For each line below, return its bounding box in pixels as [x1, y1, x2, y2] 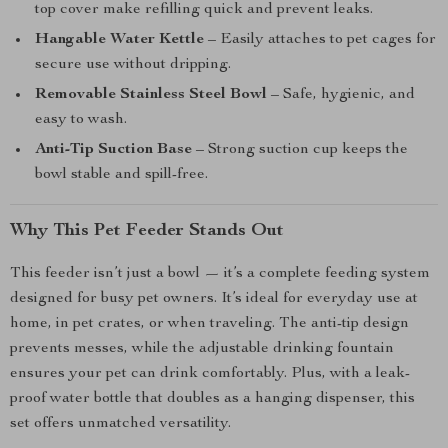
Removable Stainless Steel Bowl [35, 87, 267, 103]
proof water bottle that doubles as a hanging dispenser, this [10, 391, 415, 407]
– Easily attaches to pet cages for [204, 32, 436, 48]
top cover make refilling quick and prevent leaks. [35, 2, 373, 18]
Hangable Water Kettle [35, 32, 204, 48]
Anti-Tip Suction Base [35, 142, 192, 158]
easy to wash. [35, 112, 127, 128]
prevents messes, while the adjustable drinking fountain [10, 341, 394, 357]
